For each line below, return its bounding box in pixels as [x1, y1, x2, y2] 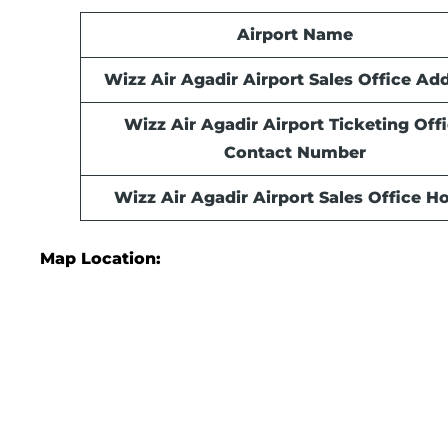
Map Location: [40, 249, 161, 269]
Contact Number [224, 143, 366, 163]
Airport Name [237, 25, 353, 45]
